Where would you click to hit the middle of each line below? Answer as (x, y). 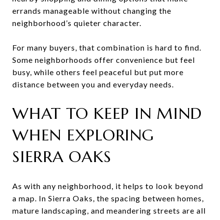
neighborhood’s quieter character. (77, 23)
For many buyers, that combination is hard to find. (107, 47)
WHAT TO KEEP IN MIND (107, 113)
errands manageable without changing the (92, 10)
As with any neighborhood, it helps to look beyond (108, 186)
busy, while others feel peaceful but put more (98, 72)
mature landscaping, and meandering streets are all (109, 210)
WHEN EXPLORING (83, 135)
